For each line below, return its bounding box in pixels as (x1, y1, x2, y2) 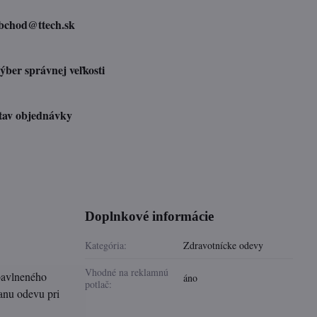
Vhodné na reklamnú (85, 265, 169, 279)
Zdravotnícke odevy (183, 238, 264, 252)
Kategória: (85, 238, 127, 252)
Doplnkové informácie (85, 209, 214, 224)
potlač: (85, 277, 113, 291)
